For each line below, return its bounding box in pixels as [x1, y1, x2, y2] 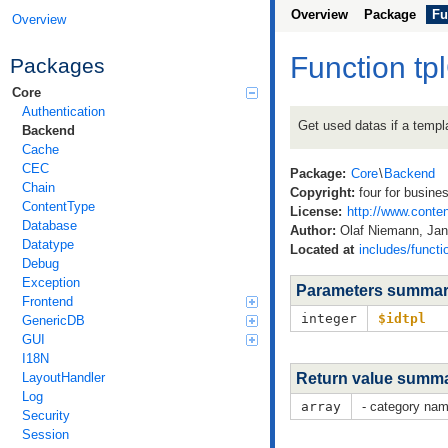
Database [22, 217, 77, 233]
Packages [10, 53, 105, 77]
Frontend [22, 293, 73, 309]
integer [301, 310, 357, 326]
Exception [22, 274, 80, 290]
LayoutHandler [22, 369, 105, 385]
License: [290, 204, 342, 220]
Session [22, 426, 69, 442]
